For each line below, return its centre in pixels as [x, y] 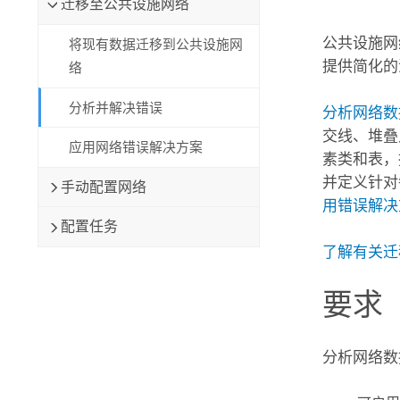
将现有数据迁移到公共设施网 [156, 44]
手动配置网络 [103, 187]
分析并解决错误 [116, 108]
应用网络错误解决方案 [136, 148]
